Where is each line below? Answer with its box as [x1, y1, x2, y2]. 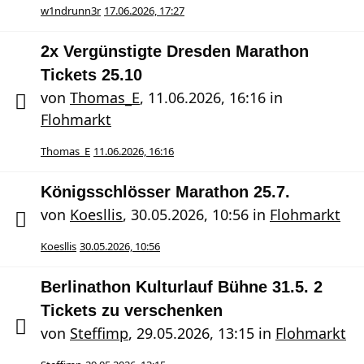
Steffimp [70, 323, 128, 343]
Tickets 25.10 [41, 66, 142, 84]
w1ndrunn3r [41, 3, 101, 18]
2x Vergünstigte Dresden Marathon [41, 42, 309, 60]
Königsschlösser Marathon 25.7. [41, 183, 290, 201]
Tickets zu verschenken [41, 301, 223, 319]
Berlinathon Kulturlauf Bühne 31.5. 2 [41, 278, 323, 296]
